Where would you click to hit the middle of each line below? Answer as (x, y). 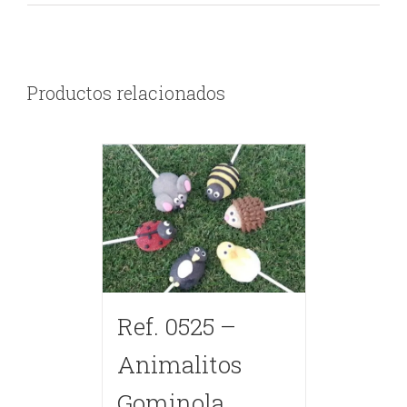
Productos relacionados (126, 93)
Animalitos (179, 364)
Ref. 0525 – (176, 326)
